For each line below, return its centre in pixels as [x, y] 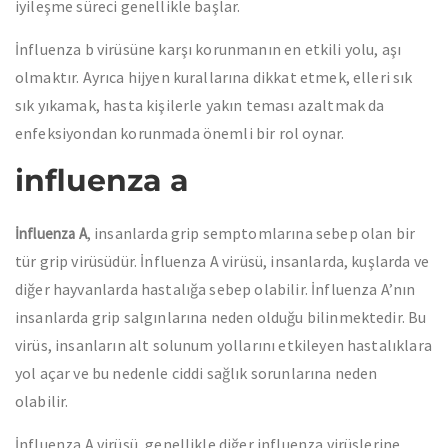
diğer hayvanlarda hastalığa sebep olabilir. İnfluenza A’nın [215, 289]
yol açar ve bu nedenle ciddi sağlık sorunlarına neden [196, 373]
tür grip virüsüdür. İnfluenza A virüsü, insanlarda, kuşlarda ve [222, 261]
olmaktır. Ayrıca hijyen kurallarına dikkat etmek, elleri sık [214, 77]
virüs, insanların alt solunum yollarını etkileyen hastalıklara [223, 345]
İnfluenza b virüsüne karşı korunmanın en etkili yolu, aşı [208, 49]
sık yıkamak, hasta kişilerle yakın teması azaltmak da [200, 105]
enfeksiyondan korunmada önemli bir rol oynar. [180, 133]
